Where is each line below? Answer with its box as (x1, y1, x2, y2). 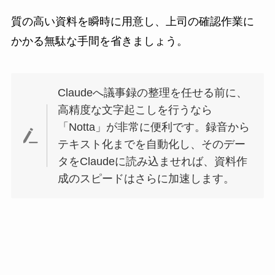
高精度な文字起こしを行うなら (58, 103, 213, 116)
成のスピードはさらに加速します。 (58, 172, 235, 185)
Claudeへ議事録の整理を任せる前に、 (58, 86, 248, 99)
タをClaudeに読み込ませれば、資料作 (58, 155, 248, 168)
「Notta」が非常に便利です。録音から (58, 120, 250, 133)
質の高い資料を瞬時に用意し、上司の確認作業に (10, 15, 254, 28)
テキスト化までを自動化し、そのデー (58, 137, 246, 150)
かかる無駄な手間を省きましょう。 (10, 35, 188, 48)
